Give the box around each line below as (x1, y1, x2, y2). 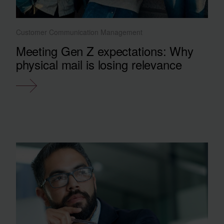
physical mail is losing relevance (15, 55, 182, 73)
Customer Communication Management (15, 26, 142, 37)
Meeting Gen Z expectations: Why (15, 41, 193, 59)
